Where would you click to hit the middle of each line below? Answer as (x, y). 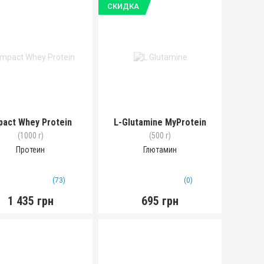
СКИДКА (123, 6)
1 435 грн (30, 201)
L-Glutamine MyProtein (160, 122)
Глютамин (160, 150)
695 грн (160, 201)
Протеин (31, 150)
